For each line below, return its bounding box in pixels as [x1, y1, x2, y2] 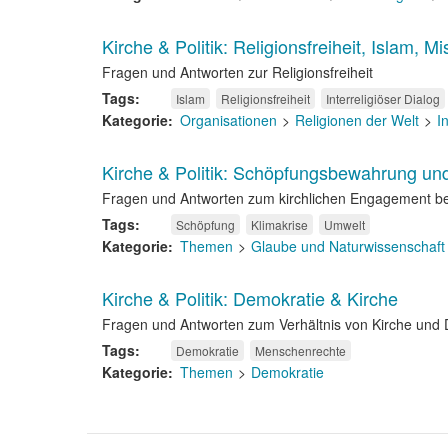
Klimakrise [251, 216, 308, 233]
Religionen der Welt [295, 110, 419, 130]
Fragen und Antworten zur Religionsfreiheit [102, 62, 373, 82]
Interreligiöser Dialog [326, 90, 440, 107]
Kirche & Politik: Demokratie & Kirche [102, 285, 398, 311]
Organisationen [180, 110, 277, 130]
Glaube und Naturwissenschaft [251, 236, 445, 256]
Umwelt [324, 216, 365, 233]
